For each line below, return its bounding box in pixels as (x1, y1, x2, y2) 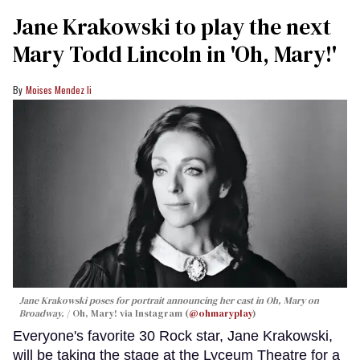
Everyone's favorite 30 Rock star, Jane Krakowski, (13, 327, 333, 344)
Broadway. (19, 306, 64, 320)
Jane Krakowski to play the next (13, 10, 331, 42)
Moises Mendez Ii (26, 82, 92, 96)
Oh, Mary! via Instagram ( (72, 306, 189, 320)
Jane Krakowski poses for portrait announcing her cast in (19, 293, 266, 307)
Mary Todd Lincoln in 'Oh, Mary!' (13, 38, 337, 69)
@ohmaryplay (189, 306, 252, 320)
